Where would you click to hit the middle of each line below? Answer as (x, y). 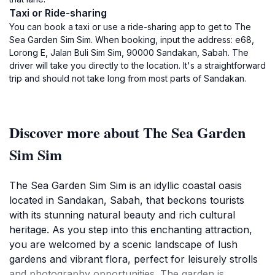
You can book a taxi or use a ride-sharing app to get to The (130, 27)
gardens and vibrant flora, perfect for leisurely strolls (134, 259)
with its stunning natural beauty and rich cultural (122, 215)
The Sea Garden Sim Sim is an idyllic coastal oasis (126, 185)
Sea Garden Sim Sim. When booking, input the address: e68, (132, 40)
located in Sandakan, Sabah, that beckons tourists (127, 200)
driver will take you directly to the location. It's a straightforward (137, 65)
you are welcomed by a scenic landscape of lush (123, 244)
